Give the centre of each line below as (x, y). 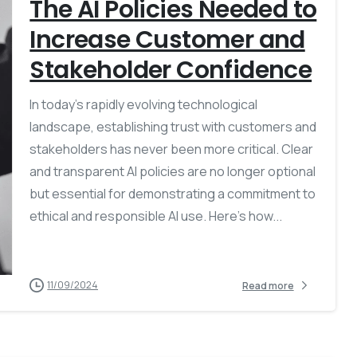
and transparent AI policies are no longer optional (173, 172)
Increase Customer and (167, 40)
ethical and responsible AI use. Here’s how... (156, 216)
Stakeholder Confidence (171, 71)
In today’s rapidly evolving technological (144, 105)
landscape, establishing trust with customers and (173, 127)
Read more (268, 285)
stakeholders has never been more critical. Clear (172, 149)
